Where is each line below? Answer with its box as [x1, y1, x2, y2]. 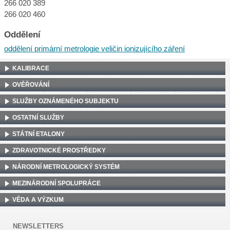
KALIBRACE [12, 64, 49, 72]
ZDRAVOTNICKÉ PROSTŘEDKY [12, 146, 106, 154]
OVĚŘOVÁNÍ [12, 81, 49, 88]
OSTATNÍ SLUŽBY [12, 113, 64, 121]
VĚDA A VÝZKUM [12, 196, 64, 203]
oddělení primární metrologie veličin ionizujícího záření [4, 44, 185, 53]
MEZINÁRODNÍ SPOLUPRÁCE [12, 179, 101, 187]
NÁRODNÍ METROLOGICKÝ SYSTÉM [12, 163, 120, 170]
